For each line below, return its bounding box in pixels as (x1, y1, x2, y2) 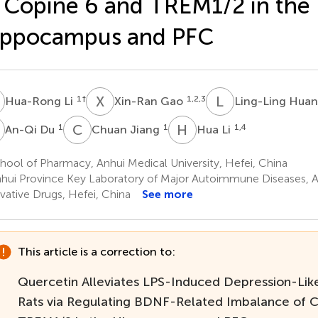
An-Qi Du (4, 122, 57, 136)
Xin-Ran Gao (114, 94, 186, 108)
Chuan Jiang (91, 122, 163, 136)
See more (141, 187, 193, 201)
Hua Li (196, 122, 234, 136)
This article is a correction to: (17, 245, 175, 258)
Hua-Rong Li (4, 94, 76, 108)
